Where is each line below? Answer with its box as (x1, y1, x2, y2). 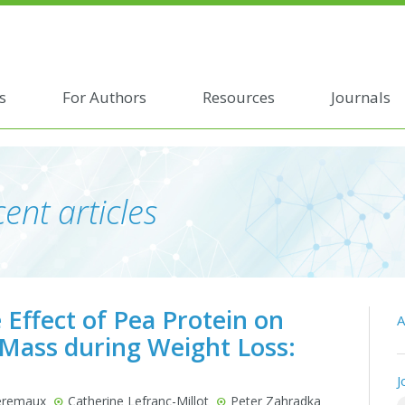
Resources (202, 86, 275, 108)
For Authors (61, 86, 146, 108)
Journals (330, 86, 391, 108)
